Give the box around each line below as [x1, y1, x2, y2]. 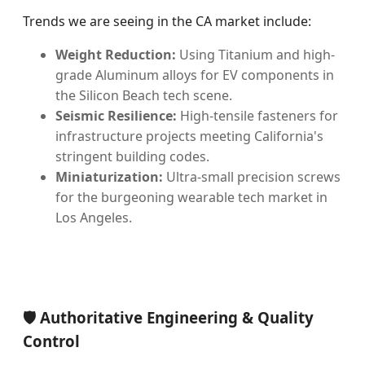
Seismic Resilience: [55, 107, 177, 125]
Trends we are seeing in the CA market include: [23, 12, 311, 30]
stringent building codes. [55, 147, 209, 165]
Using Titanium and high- [176, 46, 335, 64]
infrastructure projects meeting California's [55, 127, 323, 145]
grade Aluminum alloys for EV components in [55, 66, 334, 84]
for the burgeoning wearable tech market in [55, 188, 328, 206]
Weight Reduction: [55, 46, 176, 64]
